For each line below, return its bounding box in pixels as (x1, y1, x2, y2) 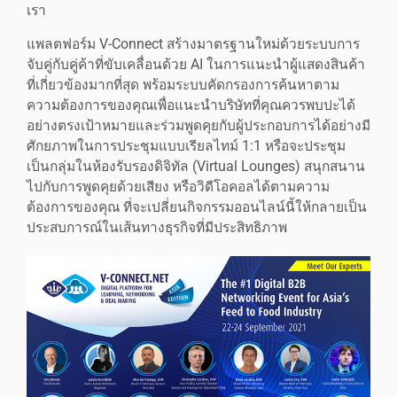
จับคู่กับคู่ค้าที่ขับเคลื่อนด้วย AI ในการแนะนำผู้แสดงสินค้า (27, 56, 365, 73)
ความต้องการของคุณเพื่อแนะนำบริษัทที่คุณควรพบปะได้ (27, 97, 355, 113)
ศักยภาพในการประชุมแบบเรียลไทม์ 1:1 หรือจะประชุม (27, 137, 346, 154)
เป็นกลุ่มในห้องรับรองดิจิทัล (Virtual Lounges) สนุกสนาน (27, 158, 365, 175)
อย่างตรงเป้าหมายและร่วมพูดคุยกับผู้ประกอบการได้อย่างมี (27, 117, 370, 134)
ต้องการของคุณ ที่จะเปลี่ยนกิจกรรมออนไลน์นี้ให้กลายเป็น (27, 198, 367, 215)
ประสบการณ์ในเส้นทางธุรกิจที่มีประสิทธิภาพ (27, 219, 287, 236)
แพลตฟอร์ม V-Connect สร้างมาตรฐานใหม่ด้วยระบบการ (27, 35, 360, 52)
